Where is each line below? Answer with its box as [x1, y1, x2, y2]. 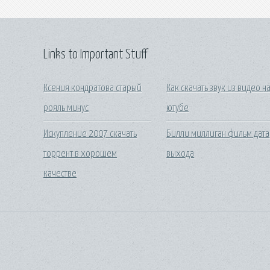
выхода [166, 148, 195, 159]
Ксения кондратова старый [43, 83, 142, 94]
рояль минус [43, 103, 89, 114]
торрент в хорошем [43, 148, 117, 159]
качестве [43, 168, 77, 179]
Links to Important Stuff [43, 48, 147, 61]
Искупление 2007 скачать [43, 128, 137, 139]
